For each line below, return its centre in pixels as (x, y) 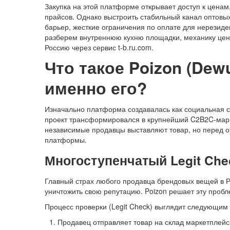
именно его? (96, 88)
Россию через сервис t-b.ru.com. (99, 47)
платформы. (66, 140)
